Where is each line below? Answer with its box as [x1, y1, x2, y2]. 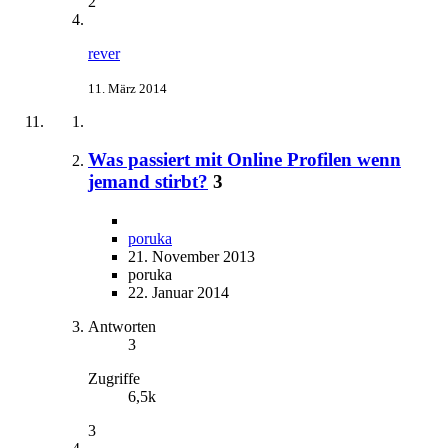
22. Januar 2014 [128, 284, 229, 302]
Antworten [88, 318, 156, 336]
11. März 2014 [88, 80, 167, 96]
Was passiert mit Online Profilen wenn [88, 149, 401, 171]
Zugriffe [88, 370, 140, 388]
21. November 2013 [128, 248, 255, 266]
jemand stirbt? [88, 171, 208, 193]
